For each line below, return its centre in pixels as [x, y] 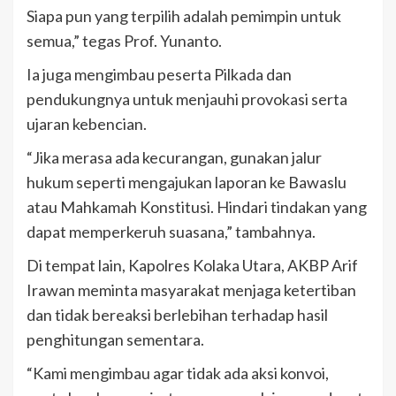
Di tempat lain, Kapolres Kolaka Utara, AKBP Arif [192, 265]
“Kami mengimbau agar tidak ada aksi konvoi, [178, 373]
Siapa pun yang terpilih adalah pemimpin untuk [184, 15]
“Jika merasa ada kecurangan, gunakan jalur [174, 157]
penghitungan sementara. [115, 339]
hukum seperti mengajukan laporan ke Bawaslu [187, 182]
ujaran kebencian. [87, 123]
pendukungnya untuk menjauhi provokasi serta [187, 99]
